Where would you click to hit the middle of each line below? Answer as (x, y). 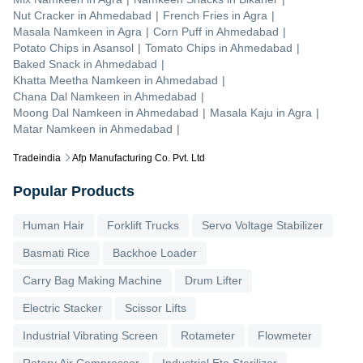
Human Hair (53, 226)
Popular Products (74, 192)
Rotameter (208, 336)
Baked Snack (47, 64)
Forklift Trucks (143, 226)
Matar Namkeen (54, 129)
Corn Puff (177, 32)
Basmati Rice (56, 253)
